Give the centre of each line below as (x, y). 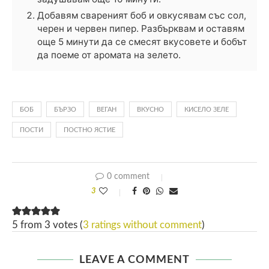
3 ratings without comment (142, 225)
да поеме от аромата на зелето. (109, 55)
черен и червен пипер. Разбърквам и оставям (141, 28)
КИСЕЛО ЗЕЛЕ (207, 109)
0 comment (128, 176)
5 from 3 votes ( (47, 225)
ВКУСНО (150, 109)
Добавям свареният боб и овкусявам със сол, (142, 15)
